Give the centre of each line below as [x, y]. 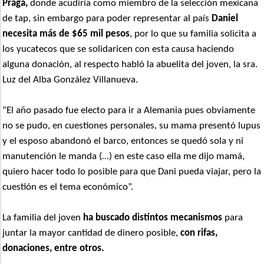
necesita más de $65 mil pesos [66, 34]
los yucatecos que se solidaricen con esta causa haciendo [118, 49]
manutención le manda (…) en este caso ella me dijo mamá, [124, 156]
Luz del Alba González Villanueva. [70, 80]
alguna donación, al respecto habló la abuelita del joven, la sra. [130, 64]
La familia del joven [43, 217]
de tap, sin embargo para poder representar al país [107, 18]
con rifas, [198, 233]
